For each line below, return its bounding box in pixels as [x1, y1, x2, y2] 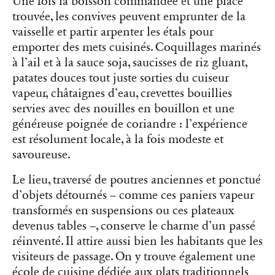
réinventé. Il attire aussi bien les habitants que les [12, 233, 263, 249]
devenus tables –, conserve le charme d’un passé [12, 218, 255, 233]
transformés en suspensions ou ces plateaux [12, 203, 234, 218]
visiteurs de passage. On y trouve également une [12, 249, 255, 264]
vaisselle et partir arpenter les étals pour [12, 24, 214, 39]
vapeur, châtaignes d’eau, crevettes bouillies [12, 85, 232, 101]
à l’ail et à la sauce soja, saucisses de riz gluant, [12, 55, 247, 70]
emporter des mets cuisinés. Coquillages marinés [12, 39, 261, 55]
